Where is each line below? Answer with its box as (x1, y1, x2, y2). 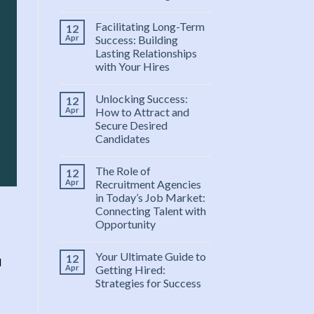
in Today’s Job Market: (95, 191, 205, 205)
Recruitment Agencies (95, 177, 201, 191)
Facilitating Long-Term (95, 20, 205, 34)
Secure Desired (95, 118, 168, 132)
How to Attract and (95, 105, 189, 119)
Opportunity (95, 217, 156, 231)
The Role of (95, 164, 151, 178)
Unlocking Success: (95, 92, 188, 106)
